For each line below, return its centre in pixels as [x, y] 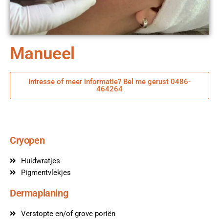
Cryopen [27, 140]
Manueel [42, 53]
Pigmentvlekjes [46, 172]
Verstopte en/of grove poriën [68, 213]
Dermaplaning [39, 193]
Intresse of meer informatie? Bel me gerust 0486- [109, 81]
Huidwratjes [40, 161]
